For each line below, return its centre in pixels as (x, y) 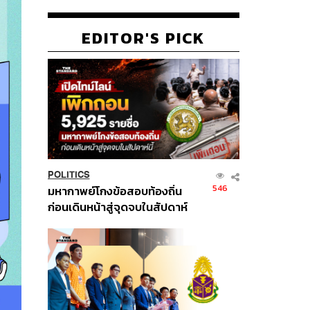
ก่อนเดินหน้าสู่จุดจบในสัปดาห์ (117, 207)
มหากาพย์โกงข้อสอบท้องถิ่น (115, 191)
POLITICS (69, 174)
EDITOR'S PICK (144, 38)
